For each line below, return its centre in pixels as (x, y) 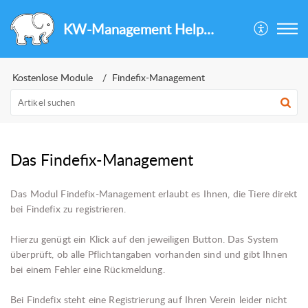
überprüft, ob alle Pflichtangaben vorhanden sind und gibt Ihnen (149, 254)
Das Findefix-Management (102, 159)
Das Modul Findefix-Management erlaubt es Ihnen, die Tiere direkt (154, 194)
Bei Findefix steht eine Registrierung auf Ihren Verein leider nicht (149, 299)
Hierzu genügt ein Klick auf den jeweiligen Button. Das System (145, 239)
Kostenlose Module (53, 77)
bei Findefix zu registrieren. (68, 209)
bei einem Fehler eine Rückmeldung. (88, 269)
